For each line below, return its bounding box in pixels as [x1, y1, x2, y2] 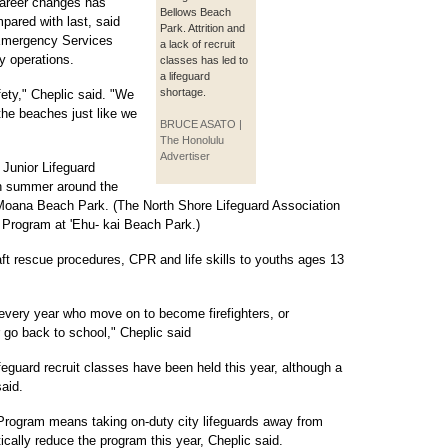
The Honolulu [160, 134, 224, 146]
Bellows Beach [160, 6, 231, 18]
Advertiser [160, 150, 210, 162]
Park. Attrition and [160, 22, 245, 34]
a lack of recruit [160, 38, 235, 50]
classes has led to [160, 54, 248, 66]
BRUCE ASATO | [160, 118, 242, 130]
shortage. [160, 86, 206, 98]
